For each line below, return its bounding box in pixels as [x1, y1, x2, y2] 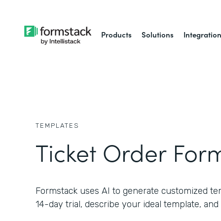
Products [101, 29, 132, 39]
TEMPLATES [36, 122, 79, 129]
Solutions [142, 29, 174, 39]
